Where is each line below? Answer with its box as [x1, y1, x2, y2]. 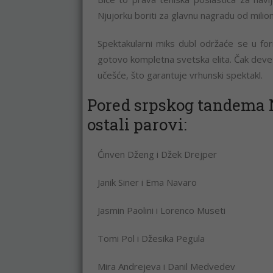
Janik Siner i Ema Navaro [97, 176, 197, 188]
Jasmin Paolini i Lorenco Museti [97, 204, 225, 216]
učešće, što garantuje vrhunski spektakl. [97, 69, 263, 81]
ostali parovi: [87, 114, 186, 135]
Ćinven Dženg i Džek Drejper [97, 148, 217, 160]
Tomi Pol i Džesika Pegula [97, 232, 205, 244]
